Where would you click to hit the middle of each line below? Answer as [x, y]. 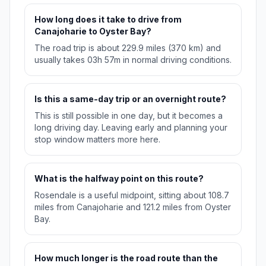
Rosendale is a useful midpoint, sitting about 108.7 [132, 195]
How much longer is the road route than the [126, 258]
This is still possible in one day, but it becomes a [129, 116]
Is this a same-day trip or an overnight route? [130, 99]
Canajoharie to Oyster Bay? [93, 31]
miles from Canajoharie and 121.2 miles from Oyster [133, 207]
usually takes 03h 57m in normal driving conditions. [133, 60]
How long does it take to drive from [108, 20]
